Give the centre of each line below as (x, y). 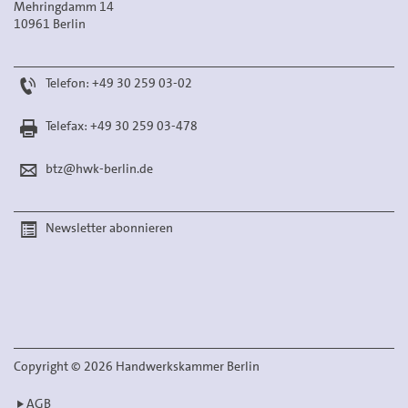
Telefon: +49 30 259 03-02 (117, 83)
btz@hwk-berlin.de (99, 168)
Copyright (42, 366)
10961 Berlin (50, 24)
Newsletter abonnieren (109, 228)
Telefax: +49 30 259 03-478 (122, 126)
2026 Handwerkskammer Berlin (170, 366)
